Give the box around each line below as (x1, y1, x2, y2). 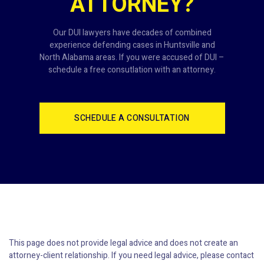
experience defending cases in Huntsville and (49, 39, 215, 52)
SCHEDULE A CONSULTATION (74, 112, 190, 125)
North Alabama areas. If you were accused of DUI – (39, 51, 225, 64)
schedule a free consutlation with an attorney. (48, 64, 216, 77)
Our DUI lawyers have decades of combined (52, 27, 212, 39)
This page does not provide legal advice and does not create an (9, 237, 238, 250)
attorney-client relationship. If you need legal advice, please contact (9, 249, 254, 262)
